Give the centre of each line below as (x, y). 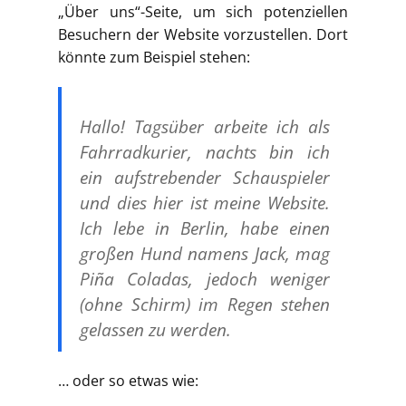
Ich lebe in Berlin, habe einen (205, 228)
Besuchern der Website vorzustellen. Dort (203, 34)
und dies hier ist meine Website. (205, 203)
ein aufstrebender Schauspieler (205, 178)
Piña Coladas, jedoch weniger (205, 279)
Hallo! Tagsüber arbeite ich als (205, 127)
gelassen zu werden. (155, 330)
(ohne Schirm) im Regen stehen (205, 304)
